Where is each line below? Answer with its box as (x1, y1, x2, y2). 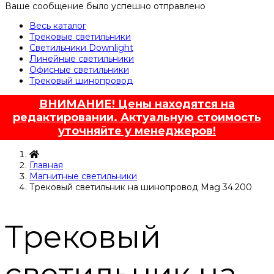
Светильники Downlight (29, 42, 133, 54)
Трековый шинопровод (29, 75, 133, 87)
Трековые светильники (29, 31, 131, 43)
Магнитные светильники (29, 171, 137, 182)
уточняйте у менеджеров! (58, 124, 216, 138)
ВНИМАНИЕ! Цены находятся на (39, 97, 235, 111)
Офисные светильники (29, 64, 129, 76)
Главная (29, 160, 63, 171)
